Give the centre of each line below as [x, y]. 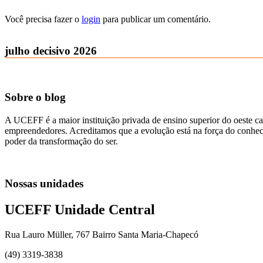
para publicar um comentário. [156, 19]
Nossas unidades [44, 184]
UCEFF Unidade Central [80, 210]
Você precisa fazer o [43, 19]
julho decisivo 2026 [51, 51]
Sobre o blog [35, 97]
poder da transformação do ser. [61, 141]
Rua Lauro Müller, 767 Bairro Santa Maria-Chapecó [102, 235]
